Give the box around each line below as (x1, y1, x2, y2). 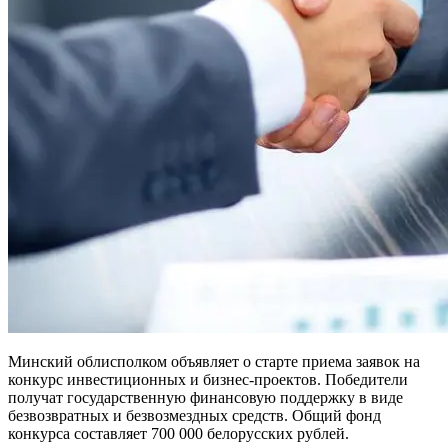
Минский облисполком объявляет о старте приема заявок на (8, 352, 420, 370)
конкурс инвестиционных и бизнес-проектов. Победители (8, 370, 408, 388)
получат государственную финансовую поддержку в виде (8, 388, 403, 406)
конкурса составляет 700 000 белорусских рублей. (8, 424, 349, 442)
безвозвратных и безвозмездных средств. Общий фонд (8, 406, 381, 424)
